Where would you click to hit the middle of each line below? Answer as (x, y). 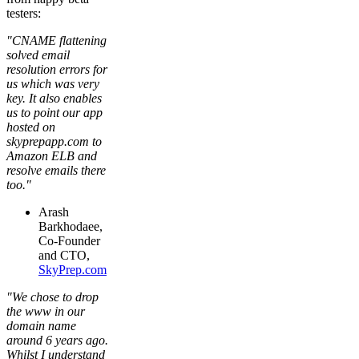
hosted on (31, 127)
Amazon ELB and (52, 155)
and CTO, (64, 255)
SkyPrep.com (73, 269)
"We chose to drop (52, 296)
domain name (41, 325)
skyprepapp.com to (54, 141)
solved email (38, 54)
